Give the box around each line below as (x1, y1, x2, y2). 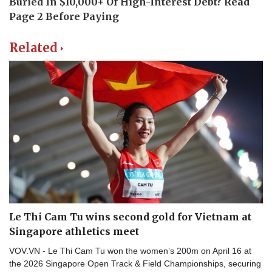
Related (9, 40, 58, 56)
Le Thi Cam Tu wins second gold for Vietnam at (9, 211, 251, 223)
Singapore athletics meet (9, 225, 139, 238)
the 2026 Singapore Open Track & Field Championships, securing (9, 259, 261, 269)
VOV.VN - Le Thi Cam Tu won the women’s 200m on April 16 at (9, 246, 251, 256)
